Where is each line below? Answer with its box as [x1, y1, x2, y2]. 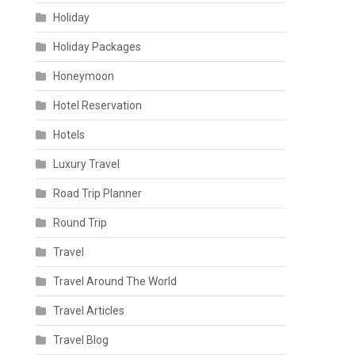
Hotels [53, 128, 86, 141]
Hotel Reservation [53, 99, 143, 112]
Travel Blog [53, 334, 109, 346]
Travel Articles [53, 304, 125, 317]
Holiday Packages [53, 40, 142, 53]
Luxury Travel [53, 158, 120, 170]
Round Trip [53, 216, 108, 229]
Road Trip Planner [53, 187, 143, 200]
